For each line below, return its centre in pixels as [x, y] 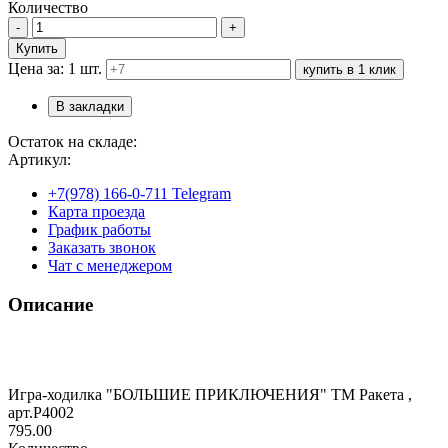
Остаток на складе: [72, 141]
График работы [99, 229]
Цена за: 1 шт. [55, 68]
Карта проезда [96, 211]
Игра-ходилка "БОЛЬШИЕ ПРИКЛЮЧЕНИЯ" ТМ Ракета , [210, 395]
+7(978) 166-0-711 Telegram [139, 193]
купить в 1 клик [349, 69]
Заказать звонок [102, 247]
